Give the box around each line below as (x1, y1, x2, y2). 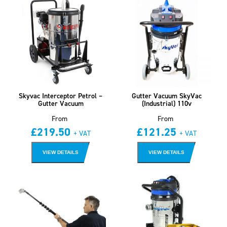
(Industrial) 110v (141, 98, 192, 108)
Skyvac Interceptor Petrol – (19, 91, 102, 100)
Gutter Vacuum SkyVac (131, 91, 202, 100)
